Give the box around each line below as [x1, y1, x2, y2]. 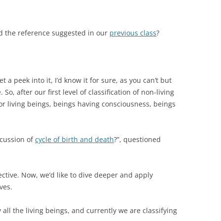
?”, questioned [114, 135, 161, 144]
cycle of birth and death [35, 135, 114, 144]
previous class [110, 28, 156, 37]
